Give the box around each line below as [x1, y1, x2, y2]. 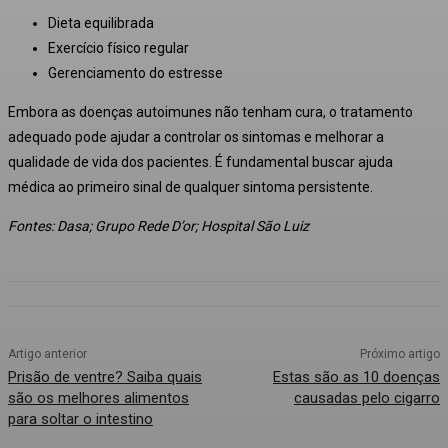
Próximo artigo [359, 346, 440, 361]
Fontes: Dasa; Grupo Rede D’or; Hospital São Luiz [8, 217, 309, 234]
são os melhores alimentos [8, 388, 189, 407]
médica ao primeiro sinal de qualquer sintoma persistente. [8, 178, 373, 195]
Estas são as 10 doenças [272, 367, 440, 386]
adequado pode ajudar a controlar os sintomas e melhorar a [8, 128, 384, 145]
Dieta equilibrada [48, 14, 154, 31]
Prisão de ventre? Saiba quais [8, 367, 202, 386]
